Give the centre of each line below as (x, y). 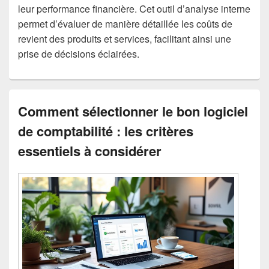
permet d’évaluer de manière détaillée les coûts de (125, 24)
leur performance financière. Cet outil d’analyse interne (134, 9)
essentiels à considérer (90, 151)
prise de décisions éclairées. (79, 54)
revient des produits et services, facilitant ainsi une (125, 39)
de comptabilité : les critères (106, 131)
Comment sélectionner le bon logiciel (133, 111)
